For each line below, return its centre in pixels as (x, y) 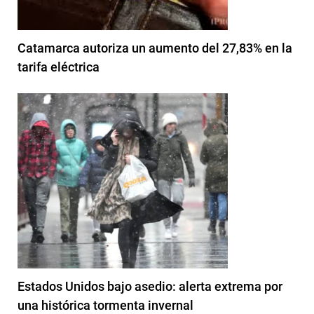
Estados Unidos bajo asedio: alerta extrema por (150, 287)
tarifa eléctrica (59, 67)
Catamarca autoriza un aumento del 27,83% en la (155, 48)
